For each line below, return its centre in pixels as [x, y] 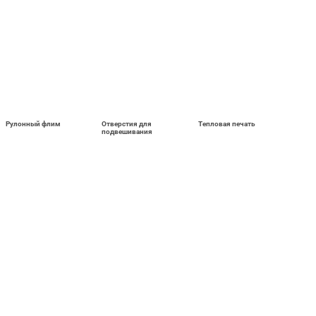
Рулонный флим [33, 123]
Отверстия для [127, 123]
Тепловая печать [226, 123]
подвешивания [127, 131]
